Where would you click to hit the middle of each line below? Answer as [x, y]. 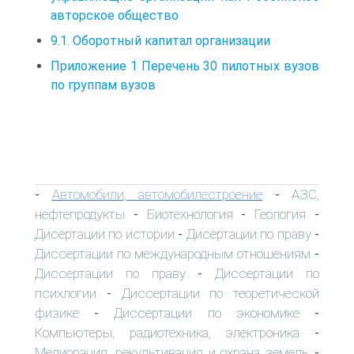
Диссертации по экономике [207, 313]
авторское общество [115, 15]
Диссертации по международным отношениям [173, 253]
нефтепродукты [80, 214]
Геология [281, 214]
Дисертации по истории [105, 233]
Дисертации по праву [249, 233]
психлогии [66, 293]
